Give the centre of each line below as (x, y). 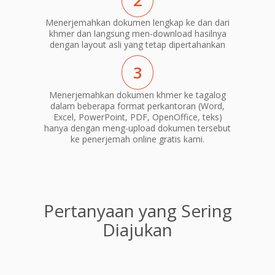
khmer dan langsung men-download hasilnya (137, 34)
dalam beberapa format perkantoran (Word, (137, 106)
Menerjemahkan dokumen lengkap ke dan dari (137, 23)
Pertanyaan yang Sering (137, 210)
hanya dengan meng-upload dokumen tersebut (137, 128)
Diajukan (137, 229)
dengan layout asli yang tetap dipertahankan (137, 45)
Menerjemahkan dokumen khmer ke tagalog (137, 95)
